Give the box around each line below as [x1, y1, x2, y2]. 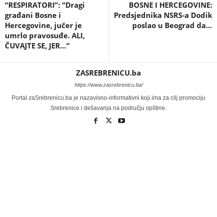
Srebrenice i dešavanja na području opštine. [50, 104, 167, 111]
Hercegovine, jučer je [5, 20, 82, 30]
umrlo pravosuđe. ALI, [5, 30, 85, 40]
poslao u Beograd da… [132, 20, 212, 30]
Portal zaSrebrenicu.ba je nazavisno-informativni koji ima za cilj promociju [12, 94, 205, 101]
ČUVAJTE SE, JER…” [5, 40, 70, 50]
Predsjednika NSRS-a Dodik [114, 10, 212, 20]
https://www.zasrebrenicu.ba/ [74, 81, 143, 88]
